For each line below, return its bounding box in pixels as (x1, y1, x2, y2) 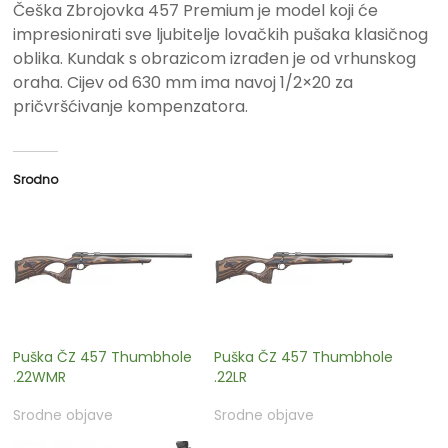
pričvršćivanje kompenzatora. (13, 94, 249, 118)
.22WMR (13, 366, 67, 387)
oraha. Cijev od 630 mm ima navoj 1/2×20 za (13, 70, 354, 94)
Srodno (13, 170, 59, 188)
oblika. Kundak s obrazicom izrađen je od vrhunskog (13, 46, 417, 70)
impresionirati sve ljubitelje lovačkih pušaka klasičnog (13, 22, 429, 46)
